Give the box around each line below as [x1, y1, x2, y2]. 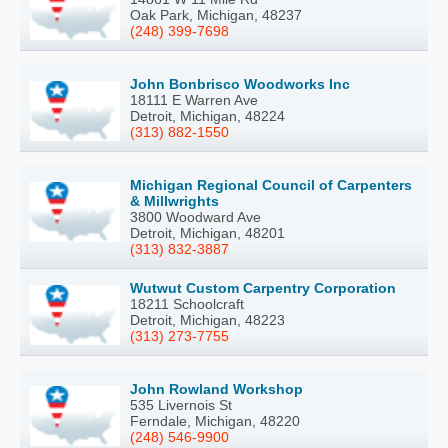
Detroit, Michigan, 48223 [130, 312, 285, 328]
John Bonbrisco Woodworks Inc [130, 76, 350, 92]
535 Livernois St [130, 397, 232, 413]
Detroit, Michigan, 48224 [130, 108, 285, 124]
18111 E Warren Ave [130, 92, 258, 108]
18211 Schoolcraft [130, 296, 244, 312]
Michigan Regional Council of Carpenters [130, 177, 412, 193]
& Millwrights [130, 193, 219, 209]
